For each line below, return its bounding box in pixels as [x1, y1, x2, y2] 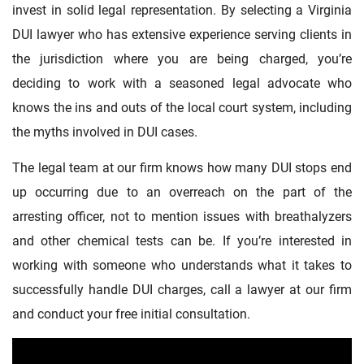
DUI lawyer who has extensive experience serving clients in [12, 26, 352, 42]
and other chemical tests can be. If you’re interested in [12, 232, 352, 249]
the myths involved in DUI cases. [12, 123, 197, 140]
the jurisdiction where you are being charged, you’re [12, 50, 352, 67]
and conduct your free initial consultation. [12, 305, 250, 322]
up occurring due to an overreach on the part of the [12, 184, 352, 200]
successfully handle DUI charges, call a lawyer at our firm [12, 281, 352, 297]
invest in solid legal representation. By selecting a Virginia [12, 2, 352, 18]
